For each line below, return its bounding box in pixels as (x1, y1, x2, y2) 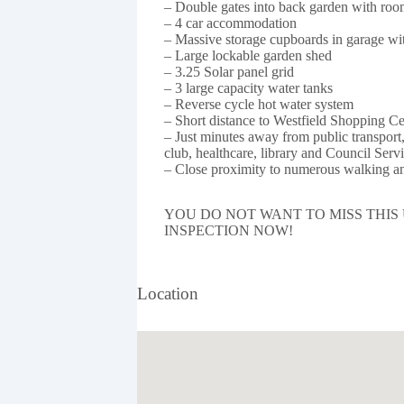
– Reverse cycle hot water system (164, 96, 353, 113)
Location (137, 284, 198, 304)
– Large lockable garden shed (164, 48, 332, 64)
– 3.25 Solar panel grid (164, 64, 294, 80)
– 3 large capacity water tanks (164, 80, 333, 96)
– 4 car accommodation (164, 15, 297, 32)
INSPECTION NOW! (164, 223, 293, 239)
